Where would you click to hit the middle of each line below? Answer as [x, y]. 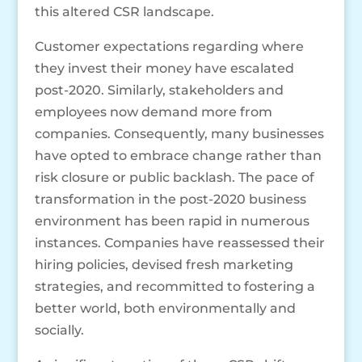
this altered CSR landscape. [124, 11]
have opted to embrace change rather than [178, 155]
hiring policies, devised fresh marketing [164, 264]
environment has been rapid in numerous [172, 221]
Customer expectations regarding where [169, 46]
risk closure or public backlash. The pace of [174, 177]
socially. [59, 330]
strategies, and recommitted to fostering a [175, 286]
